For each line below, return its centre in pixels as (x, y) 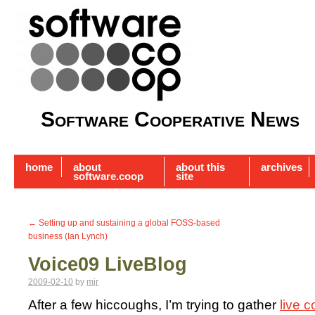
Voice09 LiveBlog (108, 265)
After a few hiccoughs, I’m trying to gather (154, 305)
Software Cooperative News (170, 119)
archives (282, 167)
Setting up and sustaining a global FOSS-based (128, 223)
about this (200, 167)
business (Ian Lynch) (68, 237)
